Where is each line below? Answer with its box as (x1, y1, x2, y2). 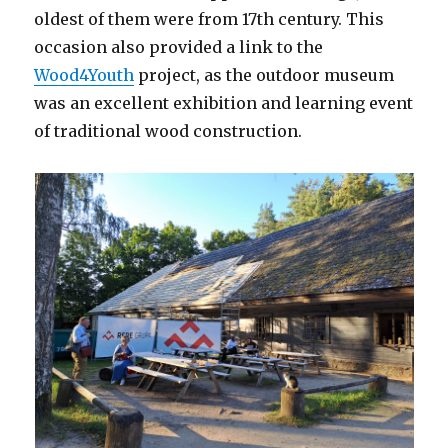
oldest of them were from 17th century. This (34, 9, 385, 30)
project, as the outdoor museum (134, 65, 395, 86)
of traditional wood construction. (34, 121, 303, 142)
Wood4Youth (34, 65, 135, 86)
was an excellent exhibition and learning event (34, 93, 414, 114)
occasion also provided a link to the (34, 37, 324, 58)
